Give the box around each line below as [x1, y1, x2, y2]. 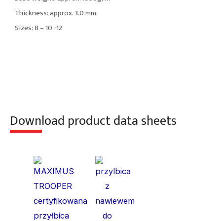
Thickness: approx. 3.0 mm [15, 7, 96, 20]
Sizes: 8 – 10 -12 [15, 22, 62, 35]
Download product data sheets [10, 110, 177, 132]
